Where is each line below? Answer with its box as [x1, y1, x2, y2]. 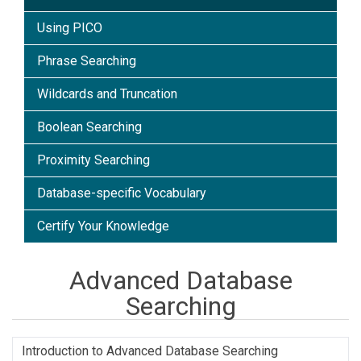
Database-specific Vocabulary [37, 185, 206, 201]
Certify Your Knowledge [37, 218, 169, 234]
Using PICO [37, 20, 102, 36]
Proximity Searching [37, 152, 150, 168]
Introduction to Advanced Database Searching [22, 342, 279, 359]
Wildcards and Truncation [37, 86, 177, 102]
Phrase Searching [37, 53, 136, 69]
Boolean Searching [37, 119, 142, 135]
